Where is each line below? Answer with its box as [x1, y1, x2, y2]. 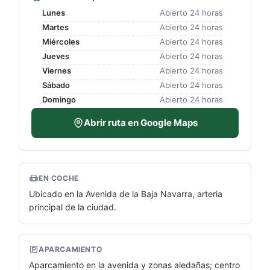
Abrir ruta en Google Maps [83, 116, 198, 128]
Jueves [42, 51, 69, 61]
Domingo [42, 94, 76, 104]
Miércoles [42, 36, 80, 46]
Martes [42, 22, 69, 32]
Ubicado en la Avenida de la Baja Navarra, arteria [29, 188, 222, 199]
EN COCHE [39, 173, 79, 183]
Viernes [42, 65, 71, 75]
